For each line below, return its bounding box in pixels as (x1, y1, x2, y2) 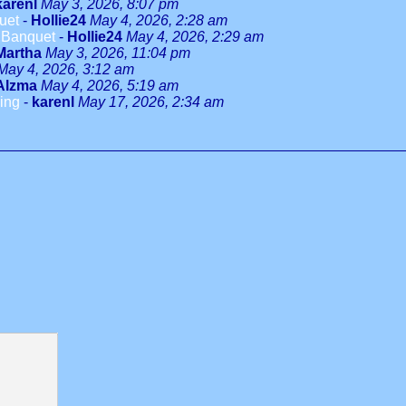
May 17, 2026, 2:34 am (78, 94, 224, 110)
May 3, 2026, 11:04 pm (45, 45, 190, 61)
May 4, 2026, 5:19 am (41, 78, 179, 93)
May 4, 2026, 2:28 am (90, 13, 227, 28)
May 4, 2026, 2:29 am (126, 29, 264, 44)
